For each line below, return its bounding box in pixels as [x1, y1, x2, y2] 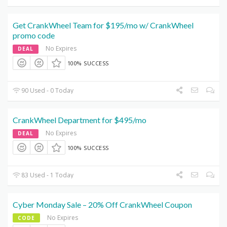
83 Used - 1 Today [20, 171, 74, 180]
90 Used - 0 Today [20, 86, 74, 95]
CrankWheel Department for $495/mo [13, 115, 146, 125]
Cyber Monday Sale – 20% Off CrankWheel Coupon [13, 200, 192, 210]
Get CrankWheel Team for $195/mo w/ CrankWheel [13, 20, 194, 30]
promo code [13, 30, 55, 40]
